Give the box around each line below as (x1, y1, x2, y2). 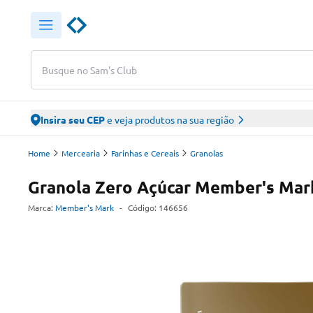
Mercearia (61, 147, 100, 159)
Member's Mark (55, 202, 114, 213)
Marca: (28, 202, 53, 213)
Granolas (190, 147, 223, 159)
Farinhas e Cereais (111, 147, 179, 159)
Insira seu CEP (41, 113, 105, 126)
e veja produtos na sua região (105, 113, 234, 126)
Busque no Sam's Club (42, 63, 137, 76)
